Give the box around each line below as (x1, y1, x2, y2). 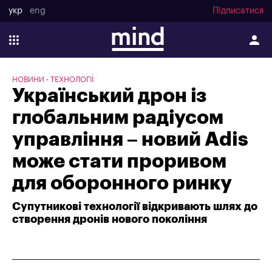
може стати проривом (12, 152, 226, 171)
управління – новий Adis (12, 130, 248, 149)
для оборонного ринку (12, 174, 232, 193)
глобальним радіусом (12, 108, 223, 127)
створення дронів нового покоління (12, 214, 207, 225)
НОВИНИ (12, 76, 44, 83)
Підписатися (212, 7, 263, 16)
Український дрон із (12, 86, 206, 106)
